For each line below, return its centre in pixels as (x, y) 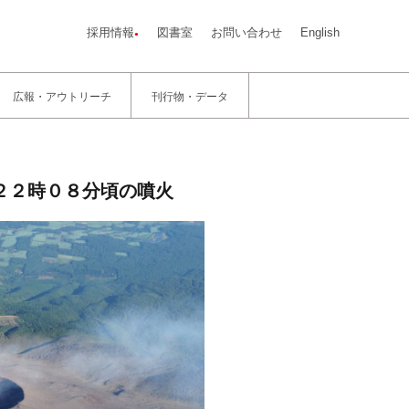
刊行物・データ (190, 96)
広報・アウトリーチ (62, 96)
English (320, 33)
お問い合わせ (247, 33)
